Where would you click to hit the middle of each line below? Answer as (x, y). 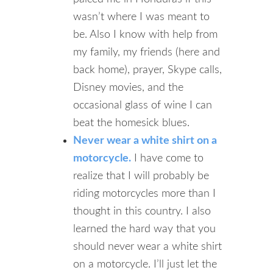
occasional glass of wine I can (143, 105)
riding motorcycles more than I (144, 194)
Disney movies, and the (128, 88)
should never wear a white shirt (147, 247)
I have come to (167, 158)
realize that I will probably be (141, 176)
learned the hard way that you (144, 229)
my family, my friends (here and (147, 52)
